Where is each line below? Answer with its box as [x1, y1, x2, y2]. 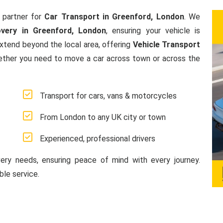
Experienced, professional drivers [40, 134, 155, 143]
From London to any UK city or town [40, 112, 166, 122]
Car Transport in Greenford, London [44, 12, 184, 21]
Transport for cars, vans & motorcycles [40, 91, 177, 101]
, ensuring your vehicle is [106, 26, 201, 35]
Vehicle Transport [132, 40, 201, 49]
